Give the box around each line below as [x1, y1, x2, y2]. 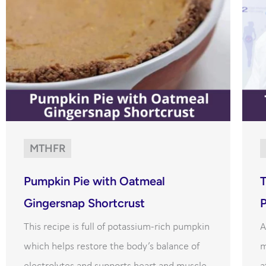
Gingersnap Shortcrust [24, 196, 145, 211]
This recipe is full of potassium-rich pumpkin [24, 221, 210, 233]
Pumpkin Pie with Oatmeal [24, 174, 165, 189]
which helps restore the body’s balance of [24, 241, 199, 253]
